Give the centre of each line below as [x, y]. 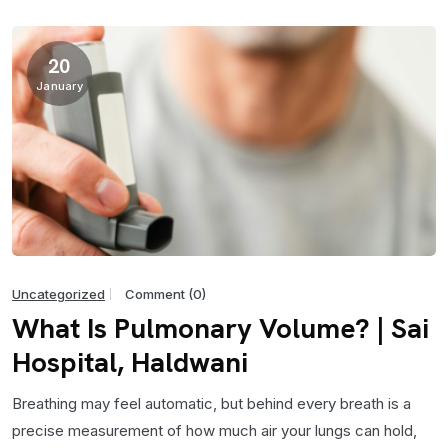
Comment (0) [165, 294]
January [59, 85]
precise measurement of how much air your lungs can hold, [214, 430]
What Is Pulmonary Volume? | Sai [220, 328]
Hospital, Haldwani [130, 362]
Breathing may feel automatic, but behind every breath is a [211, 403]
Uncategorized [58, 293]
